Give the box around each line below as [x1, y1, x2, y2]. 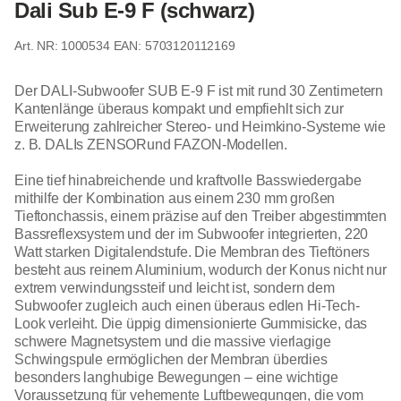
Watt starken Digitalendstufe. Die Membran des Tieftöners [14, 243, 371, 260]
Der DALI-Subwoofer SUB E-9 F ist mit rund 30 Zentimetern [14, 82, 384, 98]
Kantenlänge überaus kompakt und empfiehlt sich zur [14, 100, 344, 116]
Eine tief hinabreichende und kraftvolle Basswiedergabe [14, 172, 362, 188]
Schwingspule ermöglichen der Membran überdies [14, 351, 328, 367]
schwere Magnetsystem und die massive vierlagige [14, 333, 331, 349]
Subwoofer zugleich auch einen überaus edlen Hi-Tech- [14, 297, 360, 313]
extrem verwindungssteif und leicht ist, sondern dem [14, 279, 335, 295]
